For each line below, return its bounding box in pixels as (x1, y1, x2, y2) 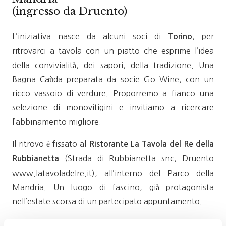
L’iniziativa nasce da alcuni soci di (12, 32, 168, 40)
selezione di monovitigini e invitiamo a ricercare (12, 103, 214, 111)
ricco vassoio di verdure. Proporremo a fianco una (12, 89, 214, 97)
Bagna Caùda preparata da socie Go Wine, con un (12, 75, 214, 83)
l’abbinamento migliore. (12, 118, 101, 126)
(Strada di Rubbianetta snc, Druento (59, 154, 214, 162)
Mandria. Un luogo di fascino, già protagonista (12, 183, 214, 191)
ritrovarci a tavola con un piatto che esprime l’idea (12, 47, 214, 55)
